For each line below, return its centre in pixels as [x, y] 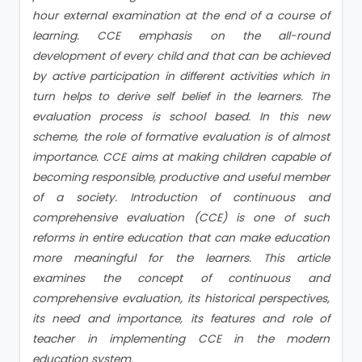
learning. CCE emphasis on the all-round [181, 36]
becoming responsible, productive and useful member [181, 177]
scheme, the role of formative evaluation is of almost [181, 137]
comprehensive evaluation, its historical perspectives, [181, 298]
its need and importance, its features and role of [181, 318]
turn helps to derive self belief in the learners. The [181, 96]
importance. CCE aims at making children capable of [181, 157]
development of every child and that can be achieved [181, 56]
